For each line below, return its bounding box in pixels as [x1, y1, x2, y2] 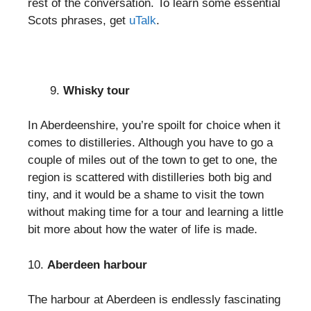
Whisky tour [63, 83, 130, 97]
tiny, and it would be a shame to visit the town [28, 188, 264, 201]
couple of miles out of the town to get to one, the [28, 153, 277, 167]
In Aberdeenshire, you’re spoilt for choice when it [28, 119, 280, 132]
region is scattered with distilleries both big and [28, 171, 271, 184]
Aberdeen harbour [44, 258, 147, 271]
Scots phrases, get [28, 13, 129, 27]
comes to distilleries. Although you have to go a [28, 136, 273, 149]
